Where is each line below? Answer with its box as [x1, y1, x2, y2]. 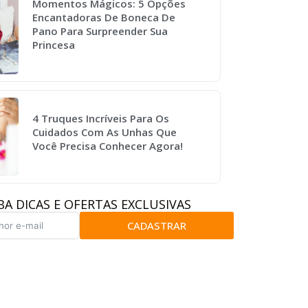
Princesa [32, 37, 76, 52]
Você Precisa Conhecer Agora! [32, 139, 184, 153]
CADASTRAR [126, 218, 186, 232]
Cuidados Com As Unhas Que [32, 125, 177, 140]
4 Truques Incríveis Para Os [32, 111, 170, 126]
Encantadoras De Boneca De [32, 10, 176, 24]
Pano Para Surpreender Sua [32, 23, 168, 38]
